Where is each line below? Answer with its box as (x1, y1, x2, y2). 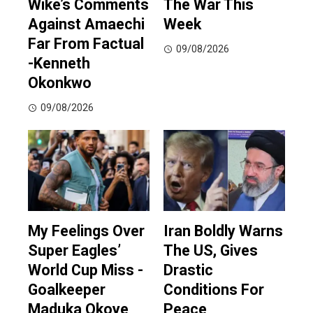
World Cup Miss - (28, 261, 143, 279)
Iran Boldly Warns (163, 222, 283, 240)
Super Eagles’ (28, 242, 121, 260)
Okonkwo (28, 74, 92, 92)
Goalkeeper (28, 281, 105, 299)
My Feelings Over (28, 222, 145, 240)
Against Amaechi (28, 15, 145, 34)
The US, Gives (163, 242, 258, 260)
